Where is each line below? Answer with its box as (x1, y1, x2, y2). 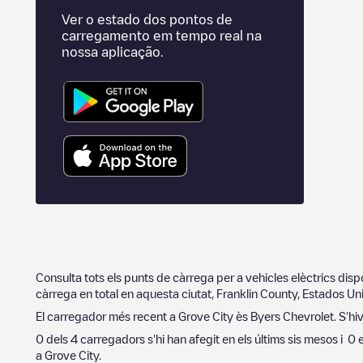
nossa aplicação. (62, 45, 163, 58)
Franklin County (216, 287, 297, 299)
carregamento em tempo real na (62, 29, 262, 42)
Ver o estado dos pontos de (62, 13, 233, 26)
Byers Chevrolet (250, 310, 334, 322)
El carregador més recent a (36, 310, 178, 322)
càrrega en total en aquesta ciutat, (36, 287, 216, 299)
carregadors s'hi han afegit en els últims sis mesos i (78, 332, 348, 344)
